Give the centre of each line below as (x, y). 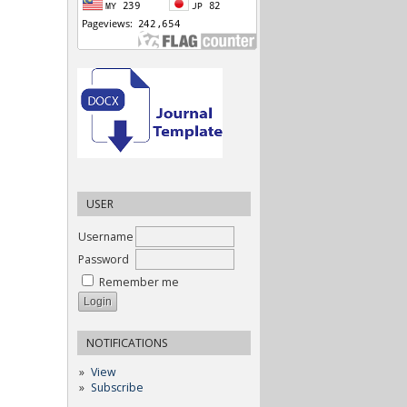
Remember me (139, 282)
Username (106, 236)
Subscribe (117, 387)
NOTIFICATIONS (127, 342)
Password (104, 259)
